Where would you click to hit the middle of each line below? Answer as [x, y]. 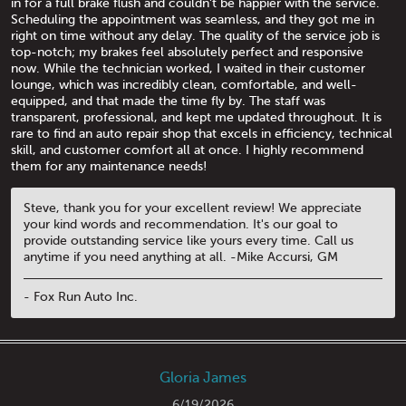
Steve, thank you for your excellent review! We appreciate [193, 208]
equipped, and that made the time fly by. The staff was [168, 101]
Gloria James [203, 377]
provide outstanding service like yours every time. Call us [188, 241]
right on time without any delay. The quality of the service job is [195, 36]
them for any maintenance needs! [109, 167]
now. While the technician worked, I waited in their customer [188, 69]
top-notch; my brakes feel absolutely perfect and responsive [187, 53]
